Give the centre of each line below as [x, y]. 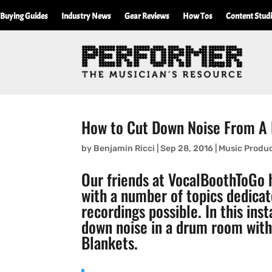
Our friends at [125, 180]
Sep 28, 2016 [187, 149]
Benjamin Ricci [124, 149]
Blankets [108, 243]
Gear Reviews [147, 16]
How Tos [198, 16]
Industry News [86, 16]
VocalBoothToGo [217, 180]
